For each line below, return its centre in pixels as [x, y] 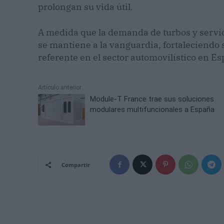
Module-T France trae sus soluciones [152, 99]
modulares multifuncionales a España [152, 110]
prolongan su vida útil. [85, 7]
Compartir [76, 165]
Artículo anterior [60, 88]
